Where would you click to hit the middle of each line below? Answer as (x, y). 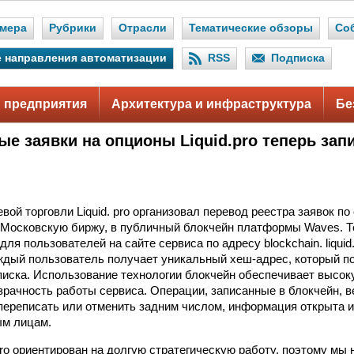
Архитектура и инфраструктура (211, 104)
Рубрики (73, 28)
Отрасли (143, 28)
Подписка (298, 58)
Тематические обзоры (251, 28)
